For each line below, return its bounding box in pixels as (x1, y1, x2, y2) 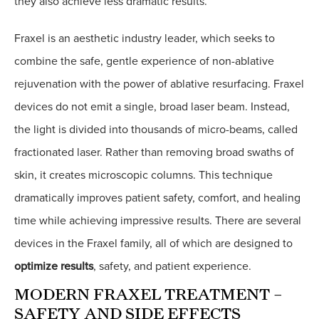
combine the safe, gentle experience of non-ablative (14, 54, 274, 69)
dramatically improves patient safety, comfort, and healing (14, 191, 300, 206)
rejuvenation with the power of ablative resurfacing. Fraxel (14, 77, 304, 92)
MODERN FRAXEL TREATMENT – (14, 284, 283, 305)
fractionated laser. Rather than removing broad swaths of (14, 145, 294, 160)
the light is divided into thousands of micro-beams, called (14, 122, 298, 137)
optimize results (14, 259, 93, 274)
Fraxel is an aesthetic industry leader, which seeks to (14, 31, 275, 46)
